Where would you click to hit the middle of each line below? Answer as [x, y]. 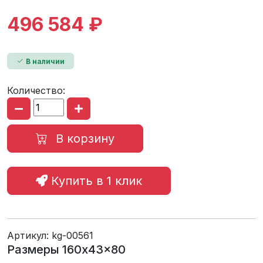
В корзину [83, 139]
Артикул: [29, 236]
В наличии [45, 61]
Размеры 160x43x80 [66, 250]
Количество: [36, 91]
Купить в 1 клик [95, 181]
